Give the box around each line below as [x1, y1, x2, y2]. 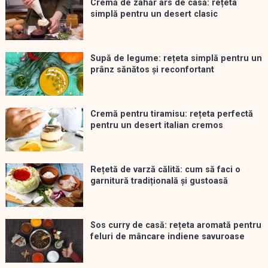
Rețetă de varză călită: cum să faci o [90, 165, 240, 175]
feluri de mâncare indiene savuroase [90, 232, 245, 242]
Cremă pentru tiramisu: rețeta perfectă [90, 109, 253, 120]
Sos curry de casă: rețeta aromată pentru [90, 220, 261, 231]
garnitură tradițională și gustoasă [90, 176, 228, 187]
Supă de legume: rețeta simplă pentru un [90, 53, 262, 64]
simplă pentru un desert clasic [90, 9, 218, 20]
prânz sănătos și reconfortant [90, 65, 214, 75]
